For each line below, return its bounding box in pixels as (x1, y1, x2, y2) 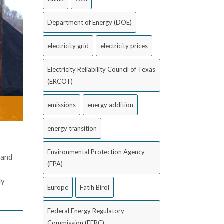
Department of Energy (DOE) (47, 18, 132, 26)
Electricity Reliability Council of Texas (47, 65, 155, 73)
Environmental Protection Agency (47, 148, 145, 156)
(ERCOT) (47, 77, 73, 85)
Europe (47, 183, 68, 191)
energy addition (87, 101, 133, 109)
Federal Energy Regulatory (47, 207, 124, 215)
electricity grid (47, 42, 89, 50)
